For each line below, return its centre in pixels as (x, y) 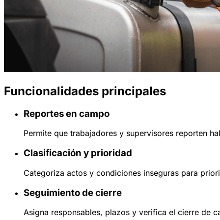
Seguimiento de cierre (73, 192)
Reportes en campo (67, 113)
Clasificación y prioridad (78, 153)
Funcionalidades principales (85, 91)
